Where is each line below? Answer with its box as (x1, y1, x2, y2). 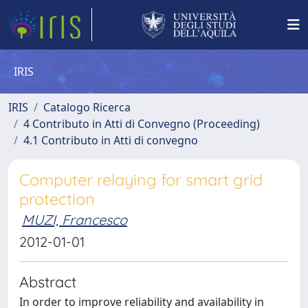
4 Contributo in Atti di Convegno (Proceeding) (23, 116, 260, 131)
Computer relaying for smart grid (19, 170, 263, 190)
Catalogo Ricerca (43, 100, 131, 115)
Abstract (19, 272, 76, 291)
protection (19, 189, 95, 209)
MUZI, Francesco (22, 211, 127, 228)
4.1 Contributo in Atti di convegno (23, 133, 198, 148)
